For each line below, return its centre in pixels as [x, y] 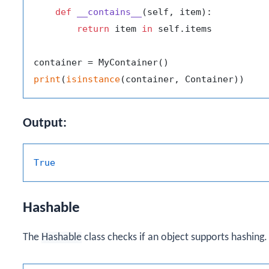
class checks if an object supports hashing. [174, 237]
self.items [182, 29]
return [93, 29]
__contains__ [109, 12]
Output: [45, 124]
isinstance [93, 80]
